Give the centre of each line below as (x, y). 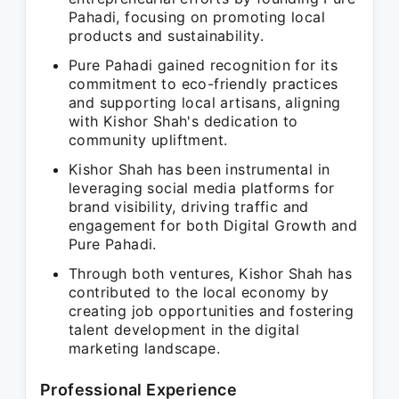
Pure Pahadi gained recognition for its (204, 65)
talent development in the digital (184, 330)
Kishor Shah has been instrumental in (199, 169)
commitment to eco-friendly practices (204, 84)
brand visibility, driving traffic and (189, 207)
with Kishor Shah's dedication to (183, 121)
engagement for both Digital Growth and (213, 225)
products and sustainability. (167, 36)
